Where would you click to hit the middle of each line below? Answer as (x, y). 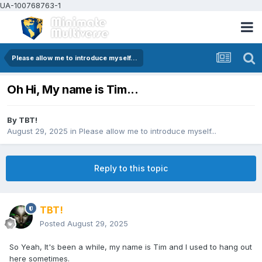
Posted (54, 224)
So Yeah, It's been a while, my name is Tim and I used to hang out (131, 247)
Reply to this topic (131, 168)
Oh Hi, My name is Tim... (73, 90)
